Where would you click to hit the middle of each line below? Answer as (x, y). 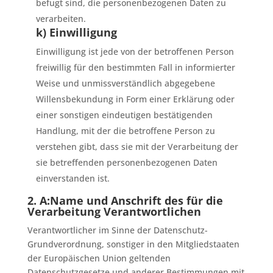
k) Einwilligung (76, 32)
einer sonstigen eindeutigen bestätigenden (124, 115)
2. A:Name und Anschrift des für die (125, 200)
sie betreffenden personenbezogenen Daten (126, 162)
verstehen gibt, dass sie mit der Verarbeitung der (137, 147)
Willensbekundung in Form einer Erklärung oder (135, 99)
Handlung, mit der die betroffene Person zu (125, 131)
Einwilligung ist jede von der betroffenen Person (135, 51)
